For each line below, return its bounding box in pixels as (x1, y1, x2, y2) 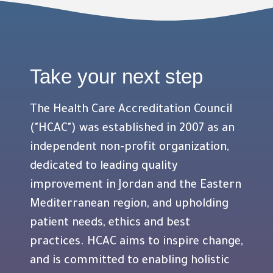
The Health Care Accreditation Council (30, 104, 232, 116)
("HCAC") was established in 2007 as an (30, 122, 235, 135)
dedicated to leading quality (30, 160, 178, 173)
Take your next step (30, 65, 203, 88)
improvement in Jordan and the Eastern (30, 179, 241, 192)
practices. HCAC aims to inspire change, (30, 236, 243, 249)
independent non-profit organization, (30, 141, 229, 154)
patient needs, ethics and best (30, 217, 190, 230)
